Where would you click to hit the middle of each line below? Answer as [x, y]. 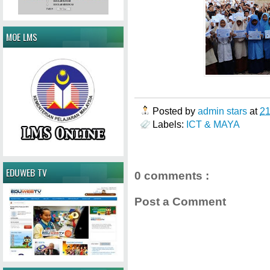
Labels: [169, 124]
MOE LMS [22, 37]
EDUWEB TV [27, 172]
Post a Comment [180, 201]
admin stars [224, 111]
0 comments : [172, 176]
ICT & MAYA [213, 124]
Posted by [175, 111]
